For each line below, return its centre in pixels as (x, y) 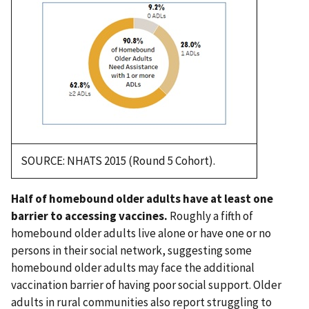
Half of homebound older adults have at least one (142, 198)
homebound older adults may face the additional (133, 267)
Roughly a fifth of (210, 216)
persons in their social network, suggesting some (131, 250)
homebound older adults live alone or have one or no (141, 233)
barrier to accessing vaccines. (89, 216)
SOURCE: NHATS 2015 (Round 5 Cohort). (118, 160)
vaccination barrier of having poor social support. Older (146, 285)
